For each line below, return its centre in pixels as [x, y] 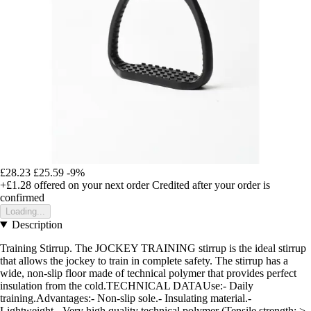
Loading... [25, 212]
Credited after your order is [211, 185]
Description [37, 225]
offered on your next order [90, 185]
